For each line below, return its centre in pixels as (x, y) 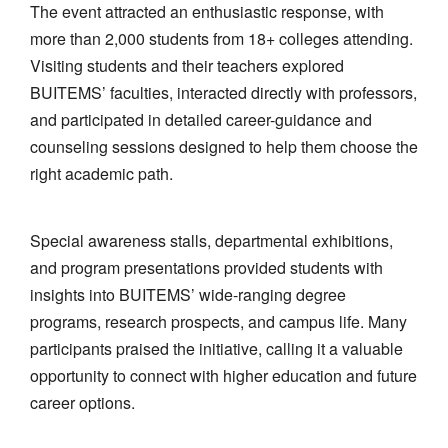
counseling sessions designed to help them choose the (224, 146)
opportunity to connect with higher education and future (223, 375)
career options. (82, 402)
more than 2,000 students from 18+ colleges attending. (221, 38)
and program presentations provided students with (206, 267)
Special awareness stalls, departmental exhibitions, (211, 240)
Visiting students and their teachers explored (187, 65)
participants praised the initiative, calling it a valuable (216, 348)
